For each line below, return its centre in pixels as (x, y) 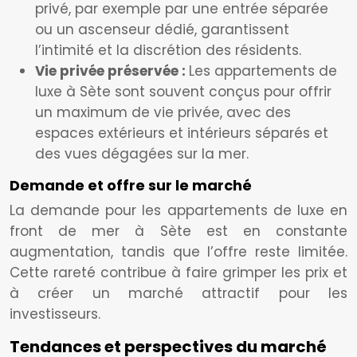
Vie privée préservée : (112, 71)
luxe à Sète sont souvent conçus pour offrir (183, 92)
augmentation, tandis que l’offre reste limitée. (178, 252)
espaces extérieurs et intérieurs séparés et (182, 133)
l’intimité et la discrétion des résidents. (168, 50)
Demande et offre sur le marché (131, 185)
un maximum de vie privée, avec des (163, 112)
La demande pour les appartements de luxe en (178, 210)
